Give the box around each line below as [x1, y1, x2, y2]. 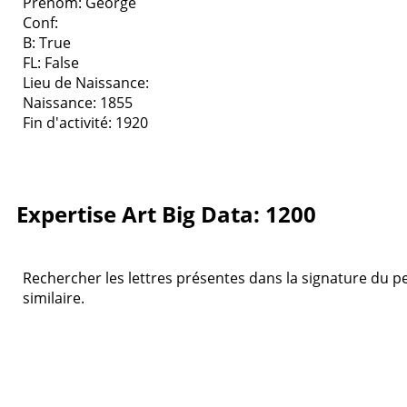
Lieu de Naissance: [23, 72, 149, 93]
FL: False [23, 52, 79, 73]
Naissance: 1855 [23, 92, 133, 113]
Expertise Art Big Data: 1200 [16, 198, 316, 229]
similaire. [23, 287, 84, 308]
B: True [23, 32, 71, 53]
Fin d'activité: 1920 [23, 112, 148, 133]
